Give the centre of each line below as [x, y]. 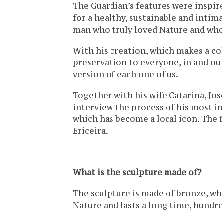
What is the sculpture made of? [137, 173]
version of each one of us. [126, 75]
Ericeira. [90, 131]
